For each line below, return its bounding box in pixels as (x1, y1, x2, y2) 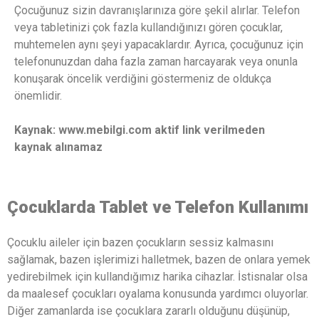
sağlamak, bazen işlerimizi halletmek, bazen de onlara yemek (7, 252, 310, 266)
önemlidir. (14, 88, 62, 103)
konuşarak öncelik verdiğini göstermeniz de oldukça (14, 71, 271, 85)
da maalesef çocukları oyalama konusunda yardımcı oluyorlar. (7, 286, 308, 300)
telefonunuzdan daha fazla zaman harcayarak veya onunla (14, 54, 298, 68)
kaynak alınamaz (14, 140, 103, 154)
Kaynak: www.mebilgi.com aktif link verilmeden (14, 122, 265, 137)
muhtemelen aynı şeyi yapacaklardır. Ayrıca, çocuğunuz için (14, 37, 303, 51)
